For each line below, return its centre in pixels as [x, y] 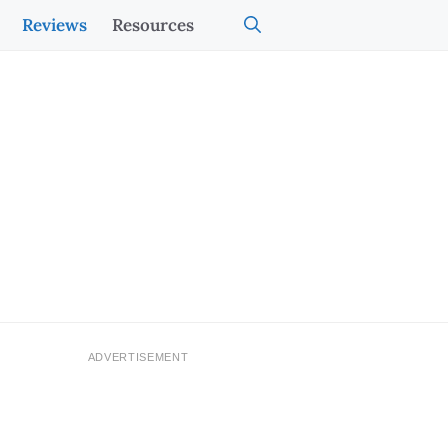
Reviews [54, 25]
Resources [153, 25]
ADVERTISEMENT [138, 357]
